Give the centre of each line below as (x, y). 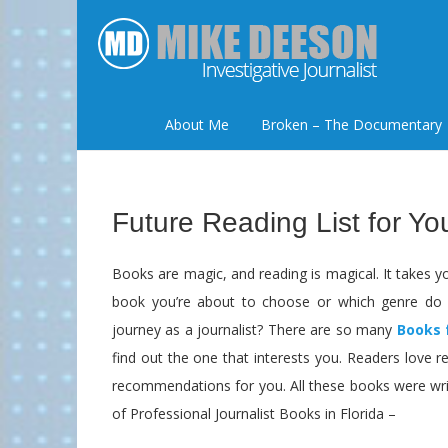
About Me (196, 124)
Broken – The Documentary (351, 124)
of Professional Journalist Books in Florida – (254, 413)
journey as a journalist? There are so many (254, 329)
